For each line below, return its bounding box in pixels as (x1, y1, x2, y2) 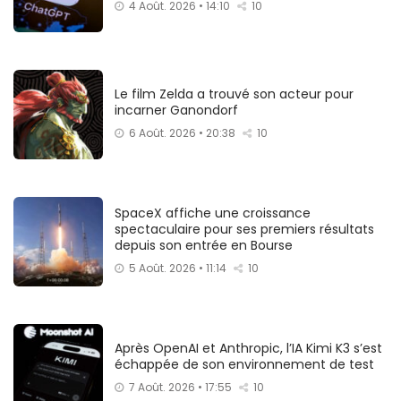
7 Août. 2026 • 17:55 (129, 379, 232, 395)
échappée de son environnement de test (115, 354, 374, 373)
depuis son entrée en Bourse (115, 235, 293, 254)
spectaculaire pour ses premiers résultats (115, 219, 374, 238)
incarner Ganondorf (115, 100, 238, 119)
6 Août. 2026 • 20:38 (129, 124, 235, 141)
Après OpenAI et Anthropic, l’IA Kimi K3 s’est (115, 338, 382, 357)
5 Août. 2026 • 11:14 (129, 260, 226, 276)
